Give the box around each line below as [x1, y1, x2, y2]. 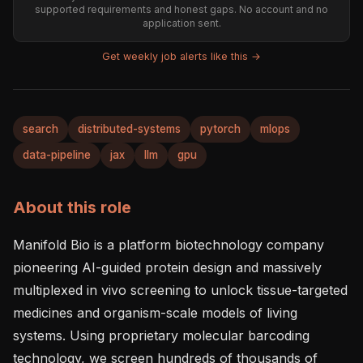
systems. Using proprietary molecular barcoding [13, 327, 310, 344]
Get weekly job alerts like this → [102, 50, 261, 63]
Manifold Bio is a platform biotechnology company [13, 236, 324, 253]
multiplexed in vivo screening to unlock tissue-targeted [13, 281, 348, 298]
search [23, 122, 58, 135]
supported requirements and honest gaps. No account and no [35, 3, 328, 16]
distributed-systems [78, 122, 181, 135]
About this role [13, 197, 131, 217]
